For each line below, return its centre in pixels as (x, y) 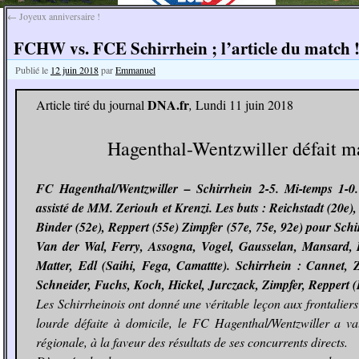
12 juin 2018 (75, 70)
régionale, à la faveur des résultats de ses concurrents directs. (192, 342)
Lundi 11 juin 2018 (244, 105)
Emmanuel (135, 70)
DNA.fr (168, 105)
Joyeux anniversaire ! (58, 16)
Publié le (32, 70)
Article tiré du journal (92, 105)
